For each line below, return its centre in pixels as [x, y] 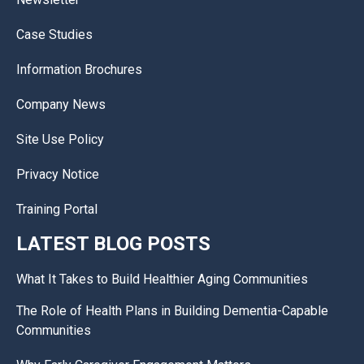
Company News [61, 105]
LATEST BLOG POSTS [113, 244]
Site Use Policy [60, 140]
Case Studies [54, 35]
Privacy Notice [58, 175]
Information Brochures [79, 70]
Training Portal [57, 210]
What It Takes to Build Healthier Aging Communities [162, 279]
